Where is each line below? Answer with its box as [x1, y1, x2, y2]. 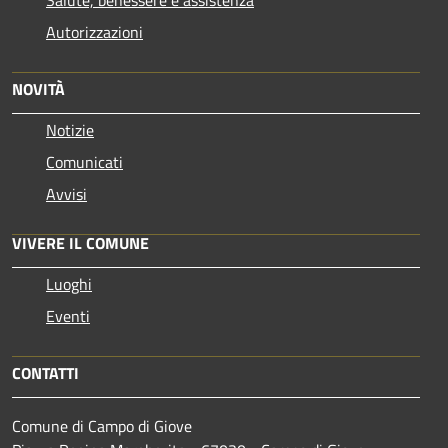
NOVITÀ [12, 76, 65, 101]
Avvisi [46, 181, 87, 206]
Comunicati [46, 149, 123, 174]
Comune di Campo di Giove [12, 413, 192, 438]
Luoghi [46, 271, 92, 296]
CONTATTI [12, 360, 79, 385]
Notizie [46, 117, 94, 142]
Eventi [46, 303, 90, 328]
